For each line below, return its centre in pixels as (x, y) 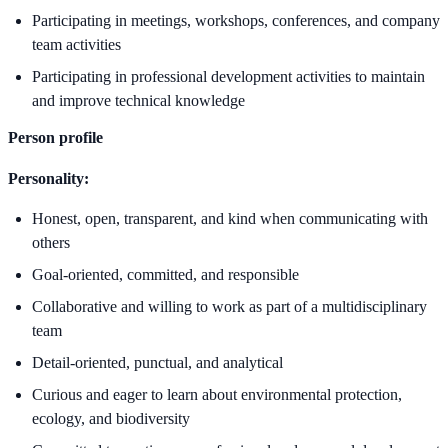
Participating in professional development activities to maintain (228, 77)
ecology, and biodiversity (111, 419)
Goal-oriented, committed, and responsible (165, 275)
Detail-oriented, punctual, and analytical (157, 363)
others (51, 243)
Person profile (55, 138)
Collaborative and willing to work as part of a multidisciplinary (229, 307)
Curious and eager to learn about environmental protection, (217, 395)
